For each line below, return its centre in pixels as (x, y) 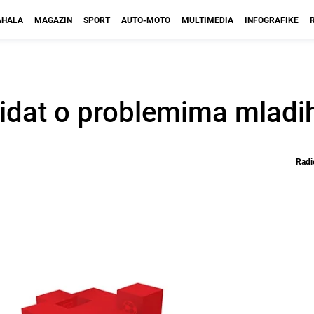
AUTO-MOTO (146, 20)
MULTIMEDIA (207, 20)
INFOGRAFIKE (272, 20)
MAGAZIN (53, 20)
